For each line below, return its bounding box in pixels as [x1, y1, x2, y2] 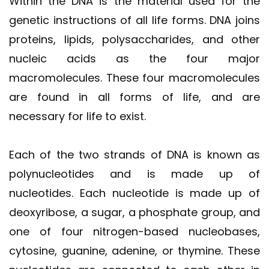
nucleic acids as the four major [9, 50, 260, 66]
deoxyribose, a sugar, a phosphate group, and [9, 204, 260, 220]
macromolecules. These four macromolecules [9, 70, 260, 85]
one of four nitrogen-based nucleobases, [9, 223, 260, 239]
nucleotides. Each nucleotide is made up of [9, 185, 260, 201]
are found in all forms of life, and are [9, 89, 260, 104]
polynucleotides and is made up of [9, 166, 260, 181]
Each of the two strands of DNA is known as [9, 147, 260, 162]
